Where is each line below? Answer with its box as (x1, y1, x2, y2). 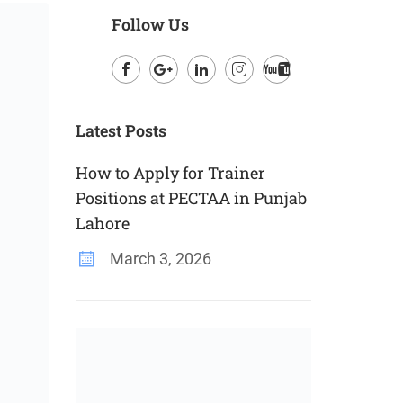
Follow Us (111, 13, 189, 35)
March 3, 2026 (105, 249, 211, 268)
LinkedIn (187, 87, 242, 104)
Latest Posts (75, 120, 166, 141)
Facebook (112, 87, 175, 104)
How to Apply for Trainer (75, 162, 265, 184)
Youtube (263, 87, 316, 104)
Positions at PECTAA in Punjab (75, 187, 307, 209)
